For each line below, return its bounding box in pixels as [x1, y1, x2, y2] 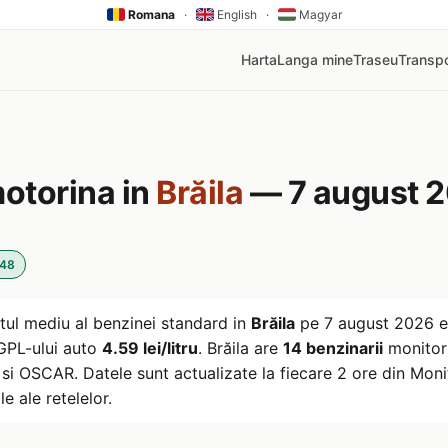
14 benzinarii [283, 338, 383, 358]
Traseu [353, 51, 398, 68]
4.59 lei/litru [102, 338, 198, 358]
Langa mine [277, 51, 353, 68]
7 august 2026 [324, 313, 434, 333]
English [213, 7, 257, 22]
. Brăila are [198, 338, 283, 358]
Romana [124, 7, 175, 22]
